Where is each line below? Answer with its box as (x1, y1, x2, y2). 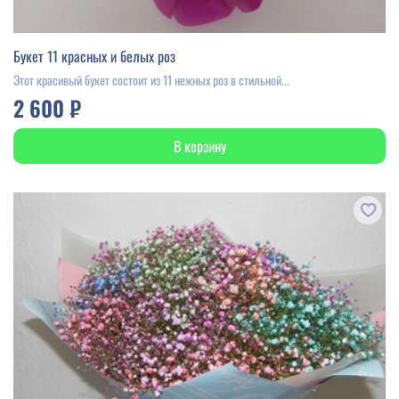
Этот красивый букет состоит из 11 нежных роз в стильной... (13, 69, 289, 89)
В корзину (173, 134, 226, 157)
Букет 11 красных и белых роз (13, 45, 175, 67)
